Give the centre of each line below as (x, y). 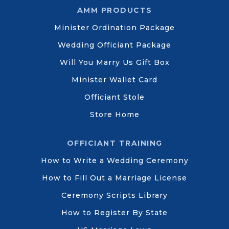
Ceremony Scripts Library (114, 195)
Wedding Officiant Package (114, 45)
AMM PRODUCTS (114, 10)
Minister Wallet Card (114, 79)
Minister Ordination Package (114, 27)
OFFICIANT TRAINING (114, 143)
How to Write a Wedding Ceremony (114, 160)
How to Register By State (114, 212)
